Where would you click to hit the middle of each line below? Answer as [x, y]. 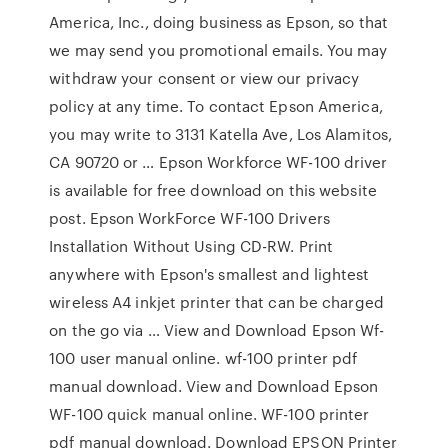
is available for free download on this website [213, 190]
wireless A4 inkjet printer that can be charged [216, 302]
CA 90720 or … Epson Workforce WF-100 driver [218, 162]
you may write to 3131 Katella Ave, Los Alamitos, [221, 134]
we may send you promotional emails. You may [218, 50]
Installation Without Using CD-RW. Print [191, 246]
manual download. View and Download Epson [214, 386]
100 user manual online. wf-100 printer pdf [203, 358]
